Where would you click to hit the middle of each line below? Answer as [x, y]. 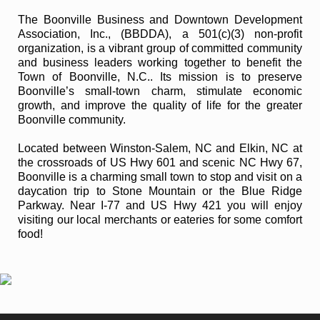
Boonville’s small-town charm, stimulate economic [160, 91]
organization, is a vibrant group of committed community [160, 48]
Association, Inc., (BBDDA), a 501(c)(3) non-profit [160, 34]
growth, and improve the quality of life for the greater [160, 105]
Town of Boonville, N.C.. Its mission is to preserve [160, 77]
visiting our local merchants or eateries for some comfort [160, 220]
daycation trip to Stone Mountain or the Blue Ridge [160, 191]
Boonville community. [72, 120]
